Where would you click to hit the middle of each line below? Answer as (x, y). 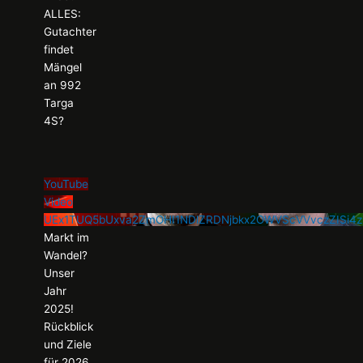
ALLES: (63, 14)
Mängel (63, 68)
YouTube (66, 184)
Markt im (67, 237)
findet (59, 50)
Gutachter (70, 32)
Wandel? (66, 255)
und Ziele (68, 344)
